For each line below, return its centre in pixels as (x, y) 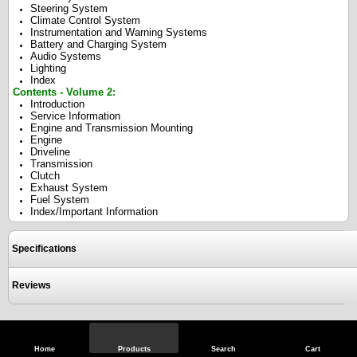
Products (134, 349)
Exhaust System (69, 188)
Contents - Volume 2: (64, 92)
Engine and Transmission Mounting (112, 128)
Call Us (265, 329)
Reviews (31, 285)
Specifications (44, 249)
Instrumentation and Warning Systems (119, 32)
